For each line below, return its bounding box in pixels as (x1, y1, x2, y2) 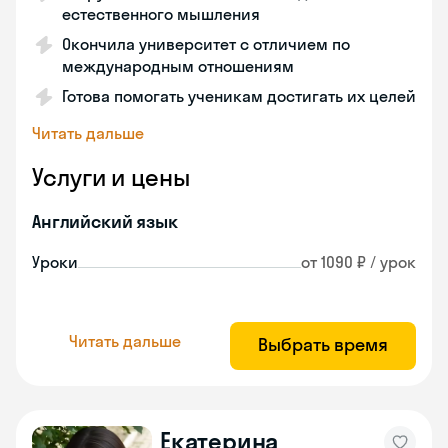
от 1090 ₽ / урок (301, 252, 416, 272)
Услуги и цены (32, 162, 190, 192)
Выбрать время (258, 333, 388, 356)
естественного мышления (62, 4, 260, 24)
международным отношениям (62, 56, 294, 76)
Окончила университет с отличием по (62, 34, 350, 54)
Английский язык (32, 210, 178, 233)
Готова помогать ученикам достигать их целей (62, 86, 416, 106)
